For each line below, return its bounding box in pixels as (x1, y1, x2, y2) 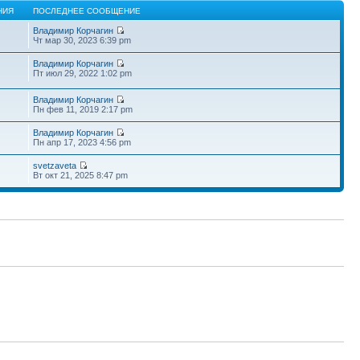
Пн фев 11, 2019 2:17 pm (33, 104, 133, 114)
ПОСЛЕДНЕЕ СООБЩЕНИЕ (33, 6, 141, 15)
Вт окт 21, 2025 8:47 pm (33, 170, 129, 180)
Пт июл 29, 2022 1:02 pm (33, 68, 133, 78)
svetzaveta (33, 161, 77, 170)
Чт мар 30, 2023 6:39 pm (33, 35, 132, 45)
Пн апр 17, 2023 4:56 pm (33, 137, 132, 147)
